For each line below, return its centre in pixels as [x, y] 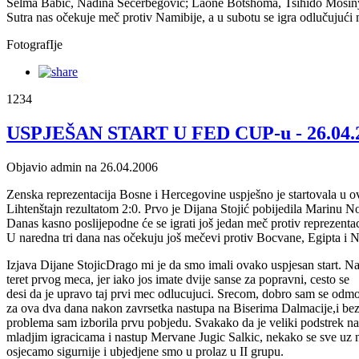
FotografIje [34, 45]
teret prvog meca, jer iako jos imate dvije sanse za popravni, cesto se [178, 279]
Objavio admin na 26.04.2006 [82, 167]
